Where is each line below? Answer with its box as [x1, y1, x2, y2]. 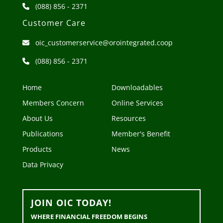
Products [22, 144, 52, 154]
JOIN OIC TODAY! [30, 196, 111, 209]
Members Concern [22, 98, 84, 108]
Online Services [111, 98, 163, 108]
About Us [22, 113, 53, 123]
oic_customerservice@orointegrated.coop [35, 37, 173, 47]
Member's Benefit [111, 128, 170, 138]
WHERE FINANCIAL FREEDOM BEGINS [30, 212, 147, 221]
